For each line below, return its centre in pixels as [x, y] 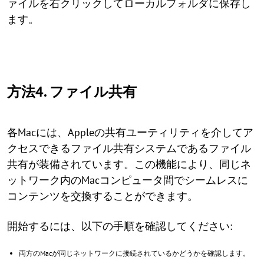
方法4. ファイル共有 [72, 92]
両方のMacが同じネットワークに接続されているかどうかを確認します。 [134, 253]
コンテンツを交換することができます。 [103, 196]
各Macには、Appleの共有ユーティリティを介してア [130, 132]
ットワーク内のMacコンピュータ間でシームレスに [128, 180]
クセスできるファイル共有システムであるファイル [129, 148]
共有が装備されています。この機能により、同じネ [129, 164]
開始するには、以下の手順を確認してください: [120, 226]
